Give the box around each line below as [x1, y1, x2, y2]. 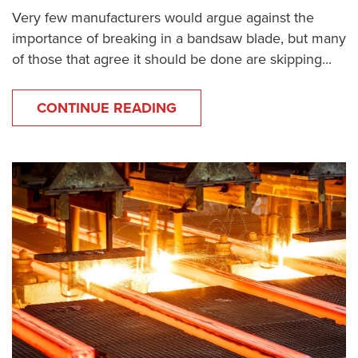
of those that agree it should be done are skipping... [12, 50, 332, 69]
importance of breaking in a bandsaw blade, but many [12, 30, 346, 48]
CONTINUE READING [37, 99, 177, 117]
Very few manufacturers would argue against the [12, 9, 314, 27]
